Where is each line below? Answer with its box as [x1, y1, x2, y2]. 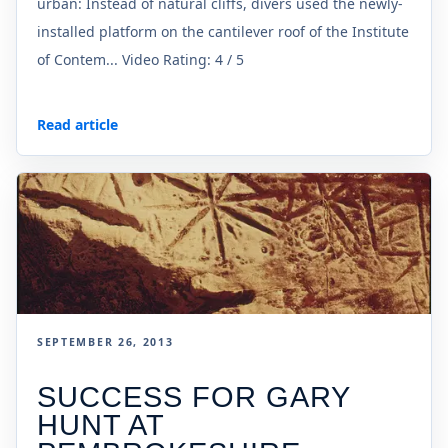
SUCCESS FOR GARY [37, 381, 351, 414]
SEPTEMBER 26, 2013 [37, 335, 174, 350]
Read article [37, 114, 118, 134]
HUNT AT [37, 409, 165, 442]
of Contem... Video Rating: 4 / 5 [37, 50, 244, 70]
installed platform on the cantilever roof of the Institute [37, 22, 409, 42]
